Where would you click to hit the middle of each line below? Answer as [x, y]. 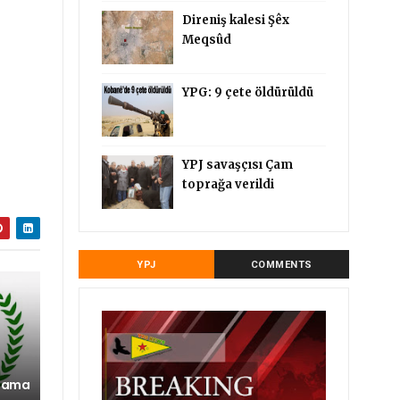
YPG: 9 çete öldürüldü [248, 92]
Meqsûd [207, 40]
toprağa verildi [229, 184]
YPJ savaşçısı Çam [238, 165]
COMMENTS [281, 265]
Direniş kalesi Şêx [236, 20]
